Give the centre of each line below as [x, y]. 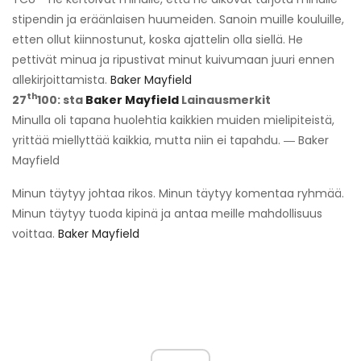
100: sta [61, 100]
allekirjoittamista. [61, 79]
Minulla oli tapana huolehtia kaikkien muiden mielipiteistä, [173, 120]
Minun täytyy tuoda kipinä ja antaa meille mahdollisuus [167, 213]
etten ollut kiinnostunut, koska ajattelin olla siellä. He [158, 39]
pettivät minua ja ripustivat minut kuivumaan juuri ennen [173, 59]
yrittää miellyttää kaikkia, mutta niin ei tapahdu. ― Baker [170, 140]
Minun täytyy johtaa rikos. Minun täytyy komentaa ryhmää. [178, 193]
